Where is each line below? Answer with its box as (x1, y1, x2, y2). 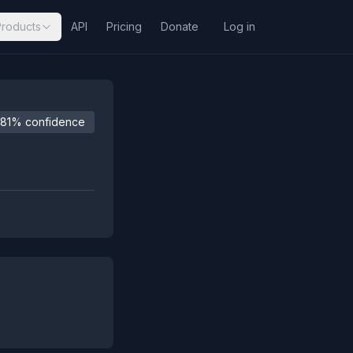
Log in (224, 20, 255, 33)
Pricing (106, 20, 142, 33)
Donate (161, 20, 199, 33)
